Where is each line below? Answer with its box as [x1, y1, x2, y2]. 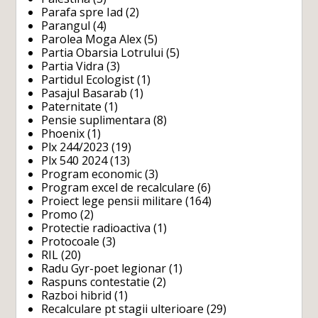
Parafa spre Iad [41, 4, 124, 20]
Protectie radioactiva [41, 219, 151, 236]
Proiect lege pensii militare [41, 192, 183, 209]
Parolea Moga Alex [41, 31, 142, 47]
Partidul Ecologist [41, 71, 135, 87]
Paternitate [41, 98, 102, 114]
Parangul [41, 17, 91, 33]
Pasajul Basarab [41, 84, 128, 101]
